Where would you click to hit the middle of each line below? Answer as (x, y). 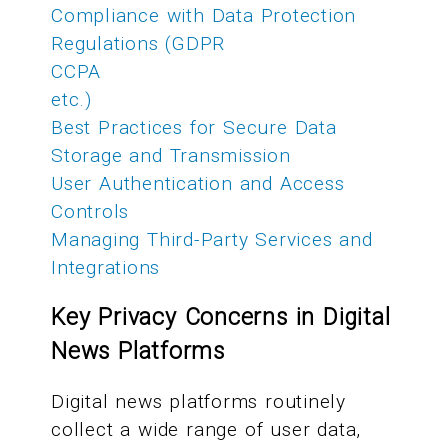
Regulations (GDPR (138, 43)
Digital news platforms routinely (198, 402)
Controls (90, 211)
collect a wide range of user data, (206, 430)
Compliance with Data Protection (204, 15)
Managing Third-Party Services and (212, 239)
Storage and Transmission (171, 155)
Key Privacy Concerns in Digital (221, 318)
